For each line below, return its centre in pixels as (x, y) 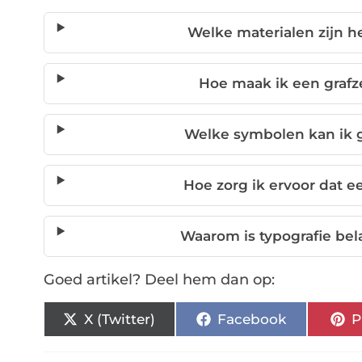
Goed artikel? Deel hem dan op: (159, 280)
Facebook (251, 319)
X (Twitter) (120, 319)
